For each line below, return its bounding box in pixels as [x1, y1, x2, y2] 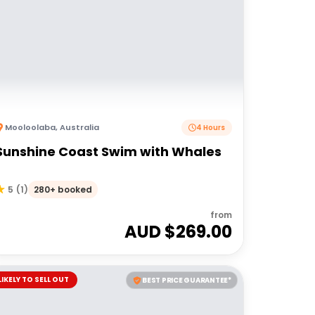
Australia [59, 122, 99, 133]
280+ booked [33, 184, 92, 195]
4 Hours [195, 122, 225, 133]
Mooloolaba [4, 122, 56, 133]
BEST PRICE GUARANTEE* [142, 275, 231, 285]
